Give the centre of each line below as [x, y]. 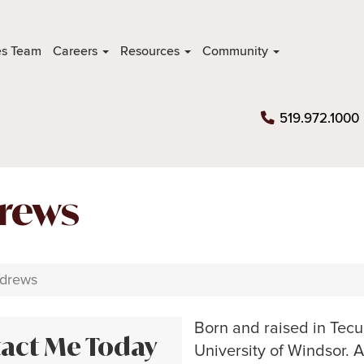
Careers [76, 51]
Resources [151, 51]
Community [236, 51]
